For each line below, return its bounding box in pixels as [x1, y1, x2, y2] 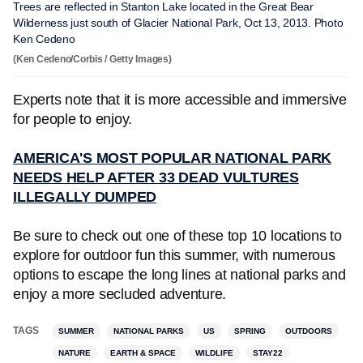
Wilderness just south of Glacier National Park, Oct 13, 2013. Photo [13, 16, 344, 29]
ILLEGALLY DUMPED [13, 189, 156, 205]
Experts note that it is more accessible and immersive [13, 92, 347, 108]
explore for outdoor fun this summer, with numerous [13, 247, 335, 263]
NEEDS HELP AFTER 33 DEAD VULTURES [13, 169, 299, 186]
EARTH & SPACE [110, 348, 176, 357]
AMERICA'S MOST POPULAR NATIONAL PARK [13, 150, 331, 166]
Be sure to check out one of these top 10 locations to [13, 228, 342, 244]
